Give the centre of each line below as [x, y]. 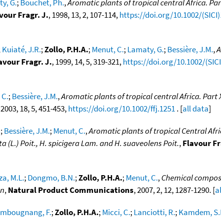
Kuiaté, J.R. [21, 49]
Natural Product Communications [71, 190]
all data [196, 108]
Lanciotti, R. [154, 212]
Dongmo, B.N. [51, 177]
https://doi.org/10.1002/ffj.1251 [122, 108]
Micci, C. [116, 212]
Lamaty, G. [146, 49]
